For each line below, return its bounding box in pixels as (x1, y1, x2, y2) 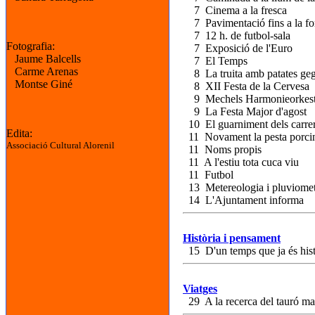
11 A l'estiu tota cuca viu (183, 156, 299, 168)
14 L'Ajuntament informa (183, 194, 304, 206)
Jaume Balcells (6, 53, 81, 65)
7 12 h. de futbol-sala (183, 30, 290, 41)
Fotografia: (6, 40, 55, 52)
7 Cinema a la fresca (183, 4, 287, 16)
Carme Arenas (6, 65, 78, 77)
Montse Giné (6, 78, 72, 90)
